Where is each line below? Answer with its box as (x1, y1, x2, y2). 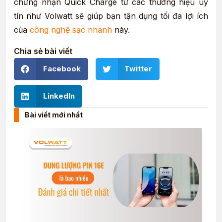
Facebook (43, 64, 81, 74)
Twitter (124, 64, 152, 74)
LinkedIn (43, 91, 75, 101)
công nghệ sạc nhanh (30, 25, 112, 35)
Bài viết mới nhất (25, 110, 83, 119)
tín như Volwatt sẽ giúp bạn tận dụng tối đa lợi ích (14, 11, 208, 21)
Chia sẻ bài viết (14, 46, 72, 56)
